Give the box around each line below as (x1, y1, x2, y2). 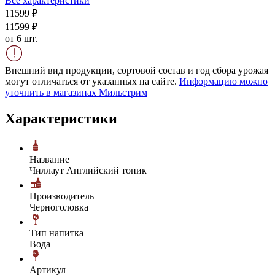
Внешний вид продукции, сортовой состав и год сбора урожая (5, 64, 268, 76)
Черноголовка (29, 201, 88, 212)
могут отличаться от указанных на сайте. (5, 76, 179, 87)
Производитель (29, 190, 94, 201)
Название (29, 153, 69, 165)
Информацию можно (179, 76, 268, 87)
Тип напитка (29, 227, 83, 238)
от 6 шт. (5, 33, 37, 44)
